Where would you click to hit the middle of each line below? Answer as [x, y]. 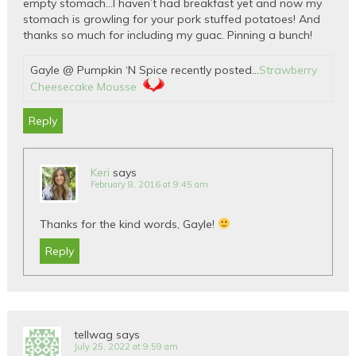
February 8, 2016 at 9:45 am [150, 184]
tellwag [94, 334]
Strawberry [288, 70]
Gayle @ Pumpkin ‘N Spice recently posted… [145, 70]
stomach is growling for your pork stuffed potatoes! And [172, 19]
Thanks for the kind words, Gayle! [129, 224]
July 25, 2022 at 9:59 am [126, 346]
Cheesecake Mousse [84, 86]
